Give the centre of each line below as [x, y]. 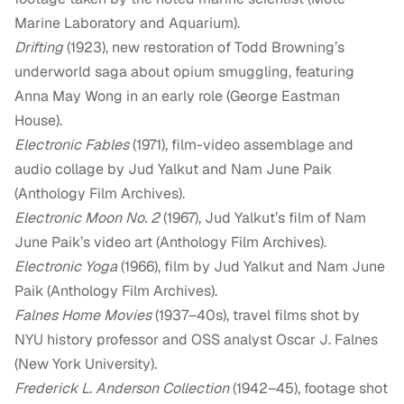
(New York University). [86, 364]
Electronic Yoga [66, 267]
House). [38, 121]
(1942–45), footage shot [308, 389]
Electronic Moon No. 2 [87, 218]
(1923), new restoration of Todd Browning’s [204, 48]
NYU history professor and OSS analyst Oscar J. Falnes [196, 340]
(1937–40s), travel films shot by [256, 316]
